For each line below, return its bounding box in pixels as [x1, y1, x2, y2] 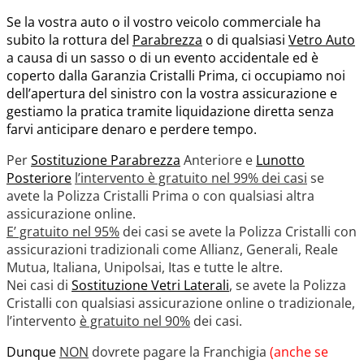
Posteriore [6, 169, 71, 188]
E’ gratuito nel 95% [6, 223, 119, 241]
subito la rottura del [6, 31, 132, 50]
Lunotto [256, 151, 305, 170]
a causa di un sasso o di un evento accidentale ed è [6, 49, 318, 67]
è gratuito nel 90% [80, 312, 190, 331]
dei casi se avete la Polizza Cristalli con [119, 223, 357, 241]
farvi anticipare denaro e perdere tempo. [6, 120, 257, 139]
